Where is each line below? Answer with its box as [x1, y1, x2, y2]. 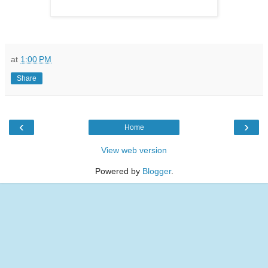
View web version [101, 145, 167, 155]
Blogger [142, 166, 171, 176]
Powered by [95, 166, 142, 176]
